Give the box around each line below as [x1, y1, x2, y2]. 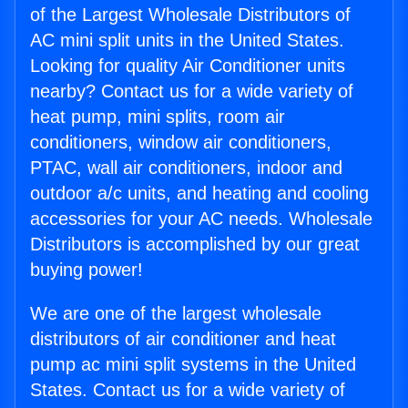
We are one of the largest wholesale [30, 303, 321, 324]
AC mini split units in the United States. [30, 30, 344, 51]
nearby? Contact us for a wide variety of [30, 81, 353, 102]
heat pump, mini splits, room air [30, 107, 285, 127]
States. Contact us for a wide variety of [30, 380, 345, 401]
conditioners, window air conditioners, [30, 132, 331, 153]
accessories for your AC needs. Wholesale [30, 209, 372, 229]
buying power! [30, 260, 143, 280]
